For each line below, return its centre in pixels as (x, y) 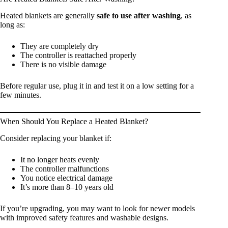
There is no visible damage (63, 64)
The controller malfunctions (65, 168)
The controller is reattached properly (78, 55)
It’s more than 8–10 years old (67, 187)
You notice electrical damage (66, 178)
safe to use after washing (139, 15)
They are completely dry (60, 46)
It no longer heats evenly (60, 159)
